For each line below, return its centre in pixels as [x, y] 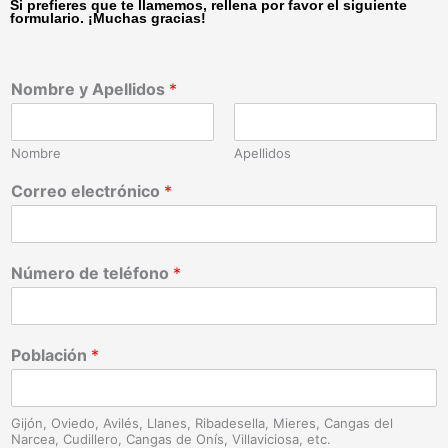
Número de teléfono [92, 272]
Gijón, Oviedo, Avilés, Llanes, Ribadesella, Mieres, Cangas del [202, 422]
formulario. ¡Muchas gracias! [108, 18]
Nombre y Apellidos [90, 88]
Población [51, 354]
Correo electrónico [87, 190]
